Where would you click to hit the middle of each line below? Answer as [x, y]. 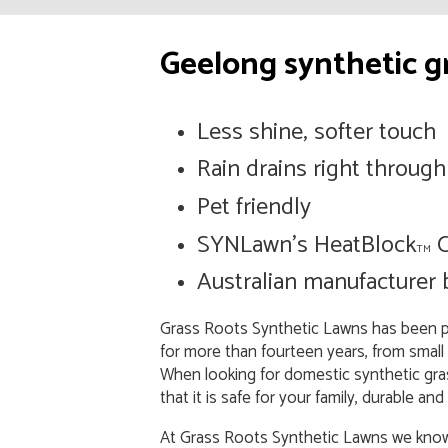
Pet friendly [254, 207]
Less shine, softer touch [317, 132]
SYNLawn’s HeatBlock [307, 245]
